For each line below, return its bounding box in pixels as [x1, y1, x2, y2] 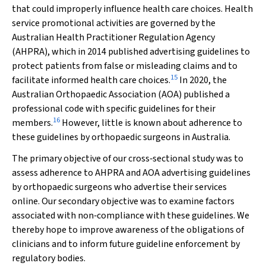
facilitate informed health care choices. [12, 74, 170, 87]
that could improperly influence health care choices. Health [12, 2, 253, 15]
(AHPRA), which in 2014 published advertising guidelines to [12, 45, 250, 58]
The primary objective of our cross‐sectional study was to [12, 152, 243, 165]
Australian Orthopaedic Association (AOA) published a [12, 88, 230, 101]
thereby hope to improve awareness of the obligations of [12, 223, 244, 236]
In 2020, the [178, 74, 227, 87]
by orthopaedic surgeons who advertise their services [12, 180, 227, 194]
